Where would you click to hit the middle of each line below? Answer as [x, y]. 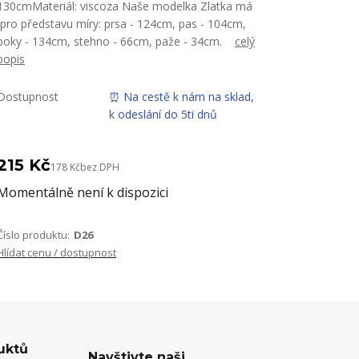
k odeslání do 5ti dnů [163, 114]
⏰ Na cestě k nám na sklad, [182, 97]
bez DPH [100, 167]
